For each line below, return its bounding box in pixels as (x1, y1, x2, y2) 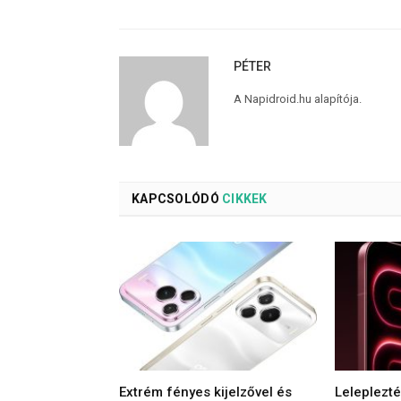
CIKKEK (218, 191, 268, 206)
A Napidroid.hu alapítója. (234, 91, 362, 106)
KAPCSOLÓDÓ (132, 191, 219, 206)
